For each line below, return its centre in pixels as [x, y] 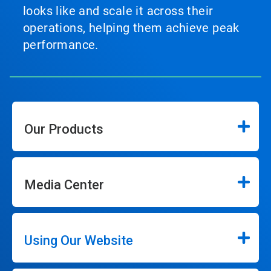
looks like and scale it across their [118, 11]
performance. [61, 44]
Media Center [64, 184]
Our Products [64, 129]
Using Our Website [79, 240]
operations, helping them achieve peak [131, 28]
